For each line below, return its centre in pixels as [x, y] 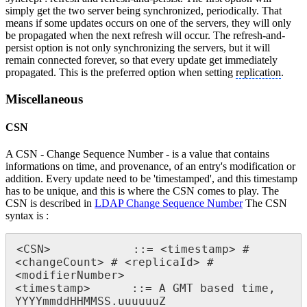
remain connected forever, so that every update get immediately [142, 60]
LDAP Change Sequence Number [169, 204]
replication [258, 73]
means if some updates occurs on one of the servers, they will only [148, 23]
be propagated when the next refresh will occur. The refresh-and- [145, 36]
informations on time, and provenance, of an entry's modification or [150, 167]
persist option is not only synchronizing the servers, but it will [138, 48]
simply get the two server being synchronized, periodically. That [144, 11]
